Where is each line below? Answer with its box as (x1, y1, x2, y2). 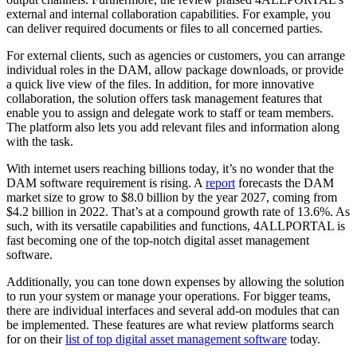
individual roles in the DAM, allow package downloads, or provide (6, 62, 343, 76)
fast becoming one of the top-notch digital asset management (6, 233, 309, 247)
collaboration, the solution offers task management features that (6, 91, 322, 105)
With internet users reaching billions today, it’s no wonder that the (6, 161, 334, 175)
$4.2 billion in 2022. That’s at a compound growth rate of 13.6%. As (6, 204, 350, 218)
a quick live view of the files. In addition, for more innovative (6, 76, 314, 91)
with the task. (6, 134, 73, 148)
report (206, 175, 235, 190)
